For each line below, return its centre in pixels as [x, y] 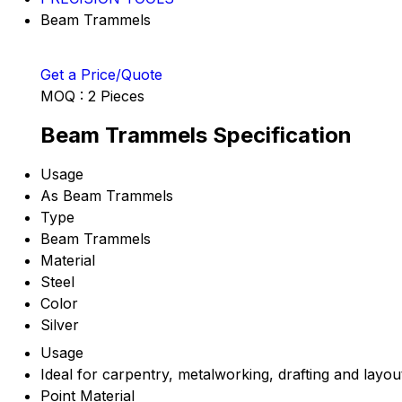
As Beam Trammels [107, 196]
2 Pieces [116, 96]
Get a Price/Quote [101, 74]
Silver [60, 325]
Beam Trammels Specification [196, 135]
